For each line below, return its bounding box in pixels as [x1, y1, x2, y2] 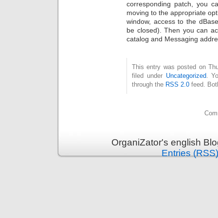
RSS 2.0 [165, 81, 189, 89]
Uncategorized [165, 72, 206, 80]
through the [132, 81, 165, 89]
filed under [132, 72, 166, 80]
